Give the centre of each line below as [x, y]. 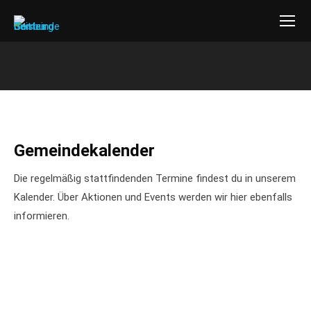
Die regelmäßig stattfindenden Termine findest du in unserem [155, 178]
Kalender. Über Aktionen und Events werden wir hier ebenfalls [153, 197]
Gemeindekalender [84, 151]
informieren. [42, 216]
